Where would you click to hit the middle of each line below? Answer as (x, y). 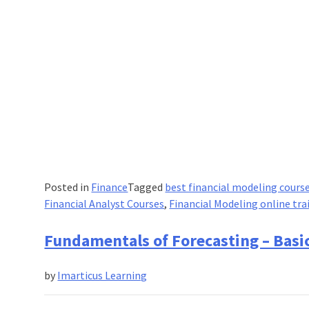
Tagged (147, 187)
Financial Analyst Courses (104, 204)
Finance (110, 187)
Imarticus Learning (102, 275)
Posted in (68, 187)
